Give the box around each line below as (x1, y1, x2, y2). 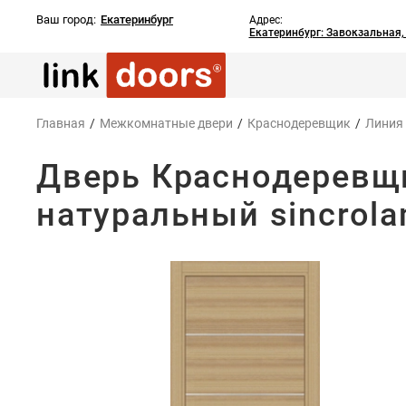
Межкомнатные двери (100, 116, 233, 130)
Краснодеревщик (247, 116, 351, 130)
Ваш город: (36, 13, 96, 26)
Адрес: (248, 14, 283, 26)
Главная (36, 116, 85, 130)
